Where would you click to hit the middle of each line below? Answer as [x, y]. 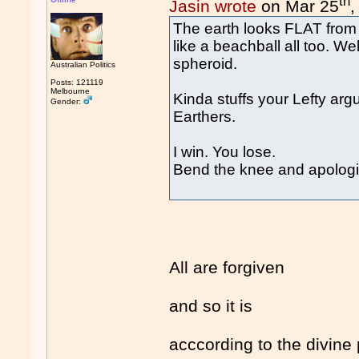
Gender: [67, 101]
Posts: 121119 [77, 82]
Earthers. [205, 117]
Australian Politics [83, 65]
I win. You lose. [225, 152]
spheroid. [206, 64]
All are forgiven [227, 268]
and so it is [211, 306]
